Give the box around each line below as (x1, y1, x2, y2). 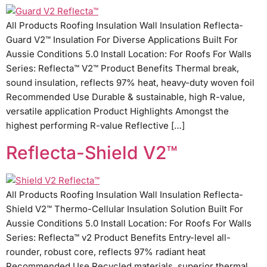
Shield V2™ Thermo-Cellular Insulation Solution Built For (6, 203, 243, 215)
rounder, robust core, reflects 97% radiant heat (6, 246, 206, 257)
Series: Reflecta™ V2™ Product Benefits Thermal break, (6, 62, 239, 74)
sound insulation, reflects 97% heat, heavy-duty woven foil (6, 76, 254, 88)
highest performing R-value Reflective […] (6, 119, 185, 131)
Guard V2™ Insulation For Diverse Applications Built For (6, 33, 238, 45)
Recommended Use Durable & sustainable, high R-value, (6, 91, 245, 103)
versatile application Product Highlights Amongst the (6, 105, 229, 117)
